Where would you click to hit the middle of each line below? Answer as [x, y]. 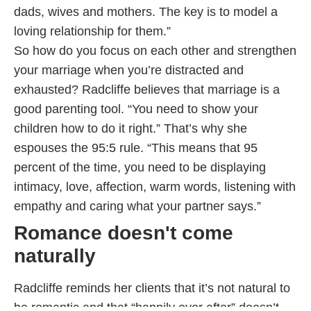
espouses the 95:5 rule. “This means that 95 [136, 148]
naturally [55, 256]
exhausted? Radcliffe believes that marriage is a [147, 90]
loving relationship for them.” [94, 32]
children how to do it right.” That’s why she [131, 129]
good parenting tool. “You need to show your [136, 109]
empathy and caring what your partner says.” [139, 207]
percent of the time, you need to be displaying [140, 168]
